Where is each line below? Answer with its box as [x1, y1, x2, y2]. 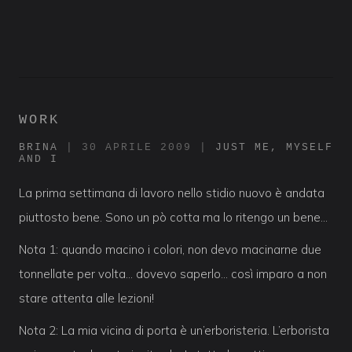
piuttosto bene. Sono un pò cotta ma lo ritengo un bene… [19, 209, 328, 225]
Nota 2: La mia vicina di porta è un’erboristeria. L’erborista [19, 322, 329, 338]
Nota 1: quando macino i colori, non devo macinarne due [19, 241, 321, 257]
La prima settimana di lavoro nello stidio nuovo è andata [19, 185, 324, 200]
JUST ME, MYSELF [215, 141, 333, 153]
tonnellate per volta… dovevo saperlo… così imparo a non [19, 266, 327, 281]
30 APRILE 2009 [82, 141, 192, 153]
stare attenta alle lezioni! [19, 290, 154, 306]
